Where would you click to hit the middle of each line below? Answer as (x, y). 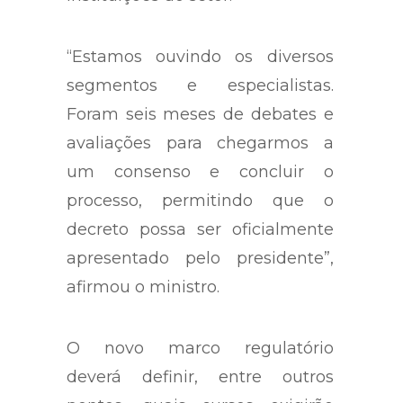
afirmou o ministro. (143, 287)
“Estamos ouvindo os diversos (200, 57)
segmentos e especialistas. (200, 86)
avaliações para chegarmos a (200, 143)
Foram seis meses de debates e (200, 115)
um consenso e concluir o (200, 172)
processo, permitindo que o (200, 201)
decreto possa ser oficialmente (200, 230)
